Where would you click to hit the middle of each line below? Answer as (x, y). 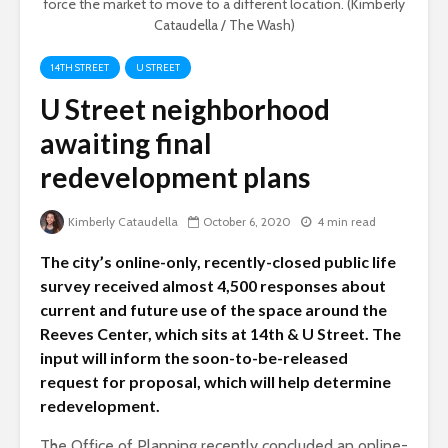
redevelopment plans (175, 177)
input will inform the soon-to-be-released (194, 358)
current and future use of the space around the (213, 310)
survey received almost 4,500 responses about (213, 286)
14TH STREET (80, 67)
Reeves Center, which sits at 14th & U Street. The (220, 334)
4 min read (346, 222)
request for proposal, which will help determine (215, 382)
